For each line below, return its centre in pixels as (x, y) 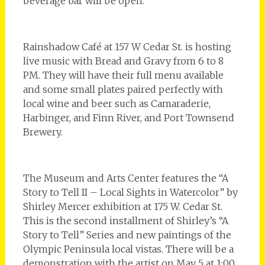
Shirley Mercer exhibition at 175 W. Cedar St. (122, 206)
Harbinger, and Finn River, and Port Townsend (128, 117)
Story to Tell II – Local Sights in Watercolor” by (130, 192)
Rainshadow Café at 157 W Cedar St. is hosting (127, 46)
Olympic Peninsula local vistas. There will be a (128, 249)
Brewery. (42, 132)
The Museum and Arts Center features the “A (125, 178)
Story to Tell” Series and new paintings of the (127, 235)
